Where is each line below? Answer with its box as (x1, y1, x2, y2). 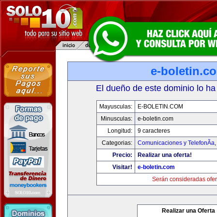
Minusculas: (100, 115, 132, 122)
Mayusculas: (99, 103, 132, 110)
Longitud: (107, 127, 132, 134)
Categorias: (101, 139, 132, 146)
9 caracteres (137, 127, 170, 134)
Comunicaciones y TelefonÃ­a (137, 139, 215, 146)
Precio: (112, 152, 132, 158)
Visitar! (112, 164, 132, 170)
